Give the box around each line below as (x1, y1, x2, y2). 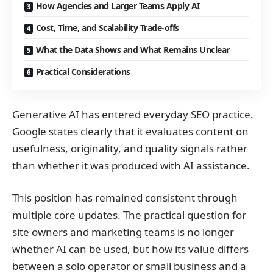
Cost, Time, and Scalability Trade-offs (35, 22, 179, 34)
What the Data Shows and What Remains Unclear (35, 44, 230, 56)
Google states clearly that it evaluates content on (12, 124, 249, 138)
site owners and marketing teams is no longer (12, 225, 234, 239)
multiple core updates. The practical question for (12, 208, 246, 222)
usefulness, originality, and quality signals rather (12, 141, 247, 155)
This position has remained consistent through (12, 191, 238, 205)
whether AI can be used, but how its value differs (12, 242, 249, 257)
